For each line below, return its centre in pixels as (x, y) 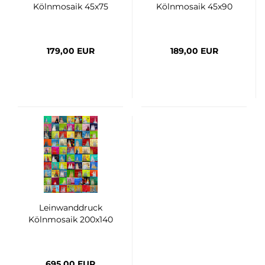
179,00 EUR (70, 51)
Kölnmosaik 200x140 (70, 219)
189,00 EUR (194, 51)
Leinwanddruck (70, 207)
